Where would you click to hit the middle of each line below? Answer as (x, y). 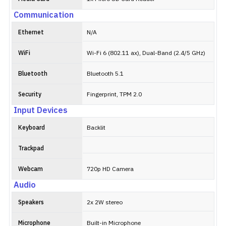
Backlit (96, 128)
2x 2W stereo (105, 203)
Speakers (31, 203)
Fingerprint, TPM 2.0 (114, 95)
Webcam (31, 169)
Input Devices (41, 111)
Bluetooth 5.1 (105, 74)
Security (30, 95)
